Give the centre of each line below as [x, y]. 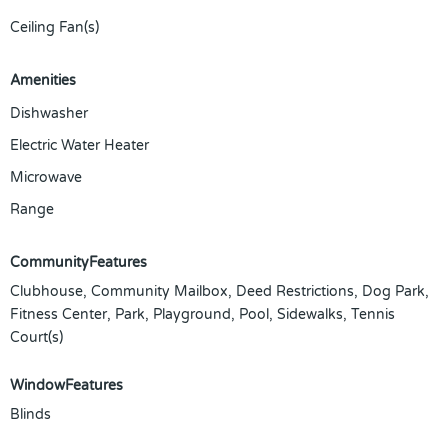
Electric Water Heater [79, 145]
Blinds [30, 414]
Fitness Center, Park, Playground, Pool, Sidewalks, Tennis [202, 314]
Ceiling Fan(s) [54, 27]
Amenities [43, 80]
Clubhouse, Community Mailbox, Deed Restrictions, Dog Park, [219, 291]
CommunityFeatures [78, 262]
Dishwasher [49, 113]
